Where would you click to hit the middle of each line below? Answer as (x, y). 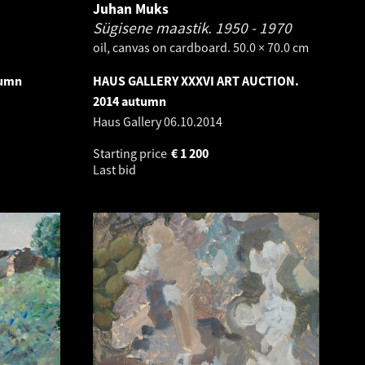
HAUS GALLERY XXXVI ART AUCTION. (196, 81)
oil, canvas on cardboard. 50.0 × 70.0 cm (201, 47)
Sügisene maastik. (154, 28)
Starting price (131, 153)
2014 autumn (130, 101)
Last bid (116, 169)
